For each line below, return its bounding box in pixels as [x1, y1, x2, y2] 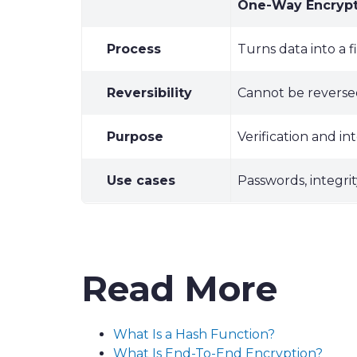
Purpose [107, 129, 163, 144]
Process [107, 41, 161, 57]
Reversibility [107, 85, 192, 100]
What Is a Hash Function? [113, 327, 275, 342]
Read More [81, 267, 277, 310]
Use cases [107, 173, 175, 188]
